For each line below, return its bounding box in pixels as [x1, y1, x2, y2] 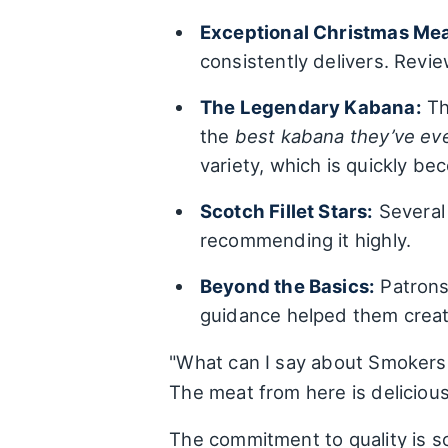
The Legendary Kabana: [199, 96, 422, 119]
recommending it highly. [199, 229, 412, 252]
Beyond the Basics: [199, 275, 376, 298]
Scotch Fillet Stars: [199, 200, 374, 223]
